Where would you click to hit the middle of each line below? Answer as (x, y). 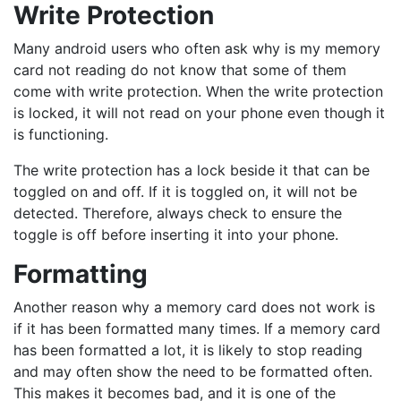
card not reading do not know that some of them (180, 70)
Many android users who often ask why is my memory (197, 49)
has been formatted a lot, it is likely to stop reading (188, 350)
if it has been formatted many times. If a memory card (197, 329)
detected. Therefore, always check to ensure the (178, 213)
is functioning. (63, 135)
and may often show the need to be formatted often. (193, 372)
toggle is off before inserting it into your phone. (176, 235)
